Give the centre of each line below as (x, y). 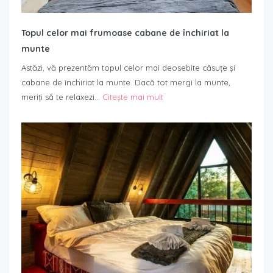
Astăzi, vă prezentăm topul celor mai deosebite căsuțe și (128, 68)
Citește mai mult (133, 97)
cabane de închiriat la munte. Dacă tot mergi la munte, (126, 83)
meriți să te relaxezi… (62, 97)
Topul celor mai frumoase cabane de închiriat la (125, 33)
